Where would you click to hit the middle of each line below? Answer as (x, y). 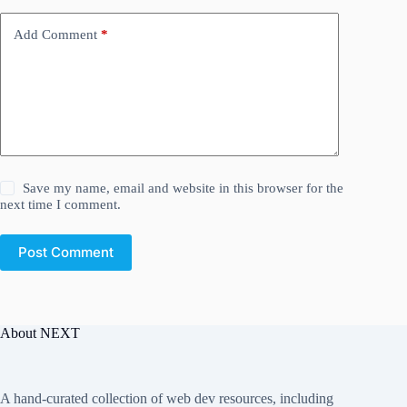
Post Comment (66, 253)
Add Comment (55, 35)
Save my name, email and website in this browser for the (184, 188)
